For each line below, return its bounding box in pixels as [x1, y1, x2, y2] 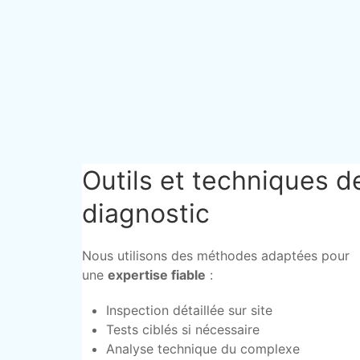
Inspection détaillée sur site [106, 302, 272, 318]
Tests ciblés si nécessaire [106, 321, 260, 337]
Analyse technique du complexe [106, 341, 300, 357]
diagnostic [82, 198, 210, 229]
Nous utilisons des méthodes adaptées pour [82, 247, 350, 264]
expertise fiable [108, 267, 206, 283]
